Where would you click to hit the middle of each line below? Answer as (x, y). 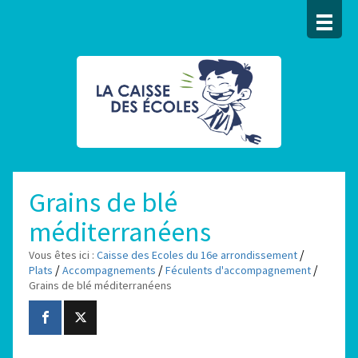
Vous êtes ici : (62, 255)
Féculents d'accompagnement (239, 270)
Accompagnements (109, 270)
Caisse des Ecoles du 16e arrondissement (197, 255)
